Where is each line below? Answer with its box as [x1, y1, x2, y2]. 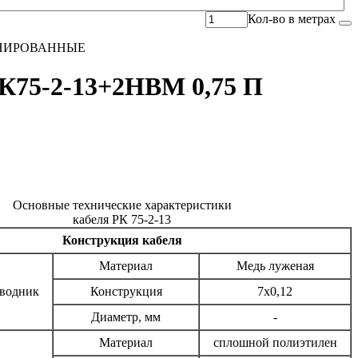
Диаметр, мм [91, 309, 161, 324]
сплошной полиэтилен [213, 335, 337, 349]
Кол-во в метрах [248, 11, 336, 26]
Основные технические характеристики [12, 197, 232, 212]
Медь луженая [236, 258, 314, 272]
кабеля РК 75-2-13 [73, 212, 171, 226]
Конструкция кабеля [62, 233, 182, 247]
